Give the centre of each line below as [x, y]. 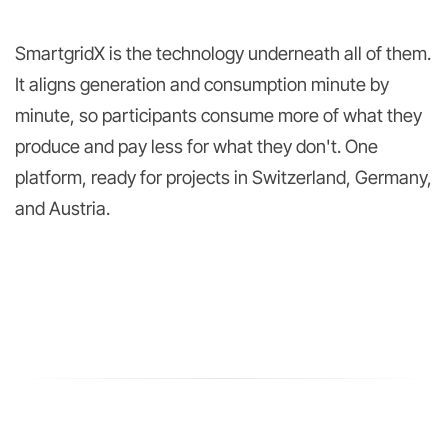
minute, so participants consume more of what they [218, 115]
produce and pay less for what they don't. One [196, 146]
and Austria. [62, 208]
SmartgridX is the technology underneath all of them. [223, 53]
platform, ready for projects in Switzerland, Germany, [223, 177]
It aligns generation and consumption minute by [202, 84]
